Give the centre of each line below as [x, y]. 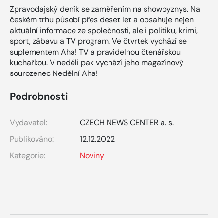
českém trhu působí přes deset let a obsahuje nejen [102, 20]
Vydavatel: [28, 123]
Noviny [92, 156]
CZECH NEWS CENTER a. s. [127, 123]
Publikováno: [32, 139]
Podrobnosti [39, 97]
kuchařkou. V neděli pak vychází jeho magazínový [97, 63]
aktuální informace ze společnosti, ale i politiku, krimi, [104, 31]
